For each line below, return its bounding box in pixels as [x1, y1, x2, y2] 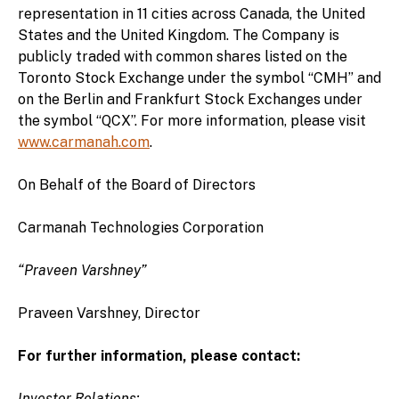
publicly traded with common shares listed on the [18, 47, 347, 65]
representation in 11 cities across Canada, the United [18, 4, 365, 22]
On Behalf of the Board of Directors [18, 175, 256, 193]
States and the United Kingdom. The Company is [18, 26, 339, 44]
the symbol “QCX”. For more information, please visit [18, 111, 366, 129]
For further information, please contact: [18, 346, 300, 364]
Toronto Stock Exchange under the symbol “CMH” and [18, 69, 381, 86]
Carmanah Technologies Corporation [18, 218, 264, 236]
